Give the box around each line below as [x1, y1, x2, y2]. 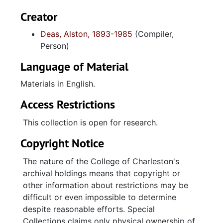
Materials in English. [20, 79, 95, 89]
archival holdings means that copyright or [23, 168, 180, 178]
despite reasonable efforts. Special [23, 204, 155, 214]
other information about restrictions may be [23, 180, 188, 190]
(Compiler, [132, 29, 174, 39]
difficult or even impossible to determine [23, 192, 176, 202]
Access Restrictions [20, 97, 115, 112]
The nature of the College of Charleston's [23, 156, 179, 166]
